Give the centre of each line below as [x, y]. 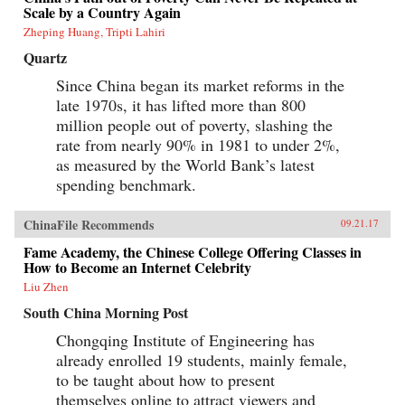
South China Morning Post [106, 312]
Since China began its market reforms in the [200, 85]
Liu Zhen [46, 286]
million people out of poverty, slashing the [194, 124]
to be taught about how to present [165, 379]
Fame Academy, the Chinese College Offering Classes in [193, 251]
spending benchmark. [126, 184]
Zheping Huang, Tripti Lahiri [94, 31]
